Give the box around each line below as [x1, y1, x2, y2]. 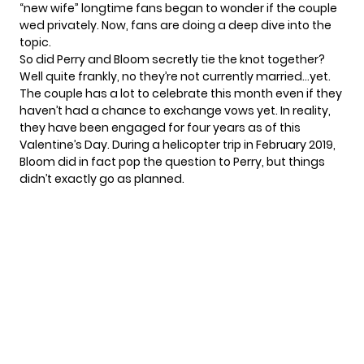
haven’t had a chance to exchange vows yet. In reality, [19, 102, 331, 119]
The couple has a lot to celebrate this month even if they [19, 85, 342, 102]
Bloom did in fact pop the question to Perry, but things [19, 154, 325, 171]
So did [19, 51, 57, 68]
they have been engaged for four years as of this [19, 119, 301, 136]
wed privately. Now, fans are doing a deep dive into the [19, 17, 331, 34]
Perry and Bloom [57, 51, 149, 68]
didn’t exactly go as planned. [19, 171, 184, 188]
